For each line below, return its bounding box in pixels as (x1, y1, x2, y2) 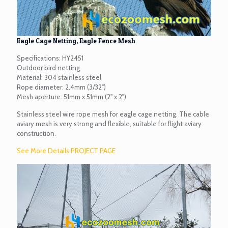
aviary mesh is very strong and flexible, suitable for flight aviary (17, 120, 202, 128)
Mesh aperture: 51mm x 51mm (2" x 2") (17, 93, 126, 101)
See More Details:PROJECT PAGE (17, 147, 116, 155)
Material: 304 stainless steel (17, 73, 101, 82)
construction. (17, 129, 56, 138)
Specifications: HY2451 (17, 54, 83, 63)
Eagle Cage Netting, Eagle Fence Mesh (17, 37, 135, 45)
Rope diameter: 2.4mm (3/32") (17, 83, 106, 92)
